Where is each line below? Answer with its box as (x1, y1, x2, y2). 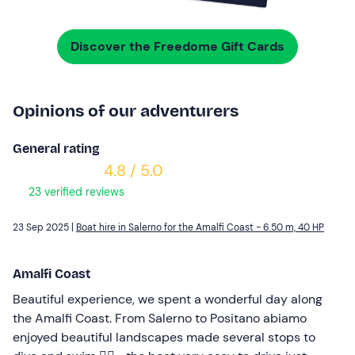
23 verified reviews (25, 184, 124, 199)
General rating (13, 140, 100, 156)
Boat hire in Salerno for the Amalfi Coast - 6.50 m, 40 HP (76, 220, 324, 234)
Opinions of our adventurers (13, 100, 239, 121)
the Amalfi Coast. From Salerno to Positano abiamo (13, 309, 307, 326)
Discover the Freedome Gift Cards (71, 37, 284, 55)
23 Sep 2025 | (13, 220, 76, 234)
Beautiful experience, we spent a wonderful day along (13, 290, 323, 307)
